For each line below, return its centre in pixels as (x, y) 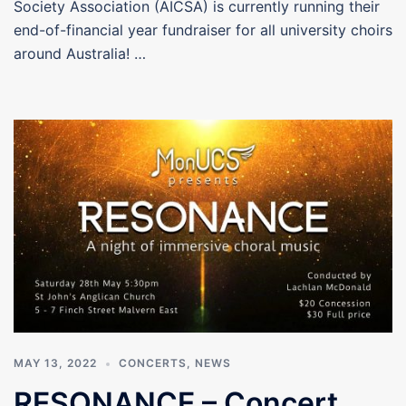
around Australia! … (80, 53)
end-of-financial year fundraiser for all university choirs (203, 30)
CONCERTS (153, 363)
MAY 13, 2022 (55, 363)
